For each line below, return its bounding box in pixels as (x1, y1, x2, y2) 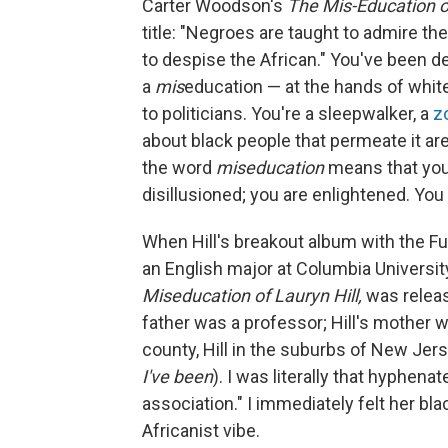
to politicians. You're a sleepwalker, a (142, 102, 433, 124)
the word (142, 156, 216, 178)
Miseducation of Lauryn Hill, (142, 284, 366, 306)
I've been (142, 365, 213, 387)
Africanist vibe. (142, 419, 260, 441)
